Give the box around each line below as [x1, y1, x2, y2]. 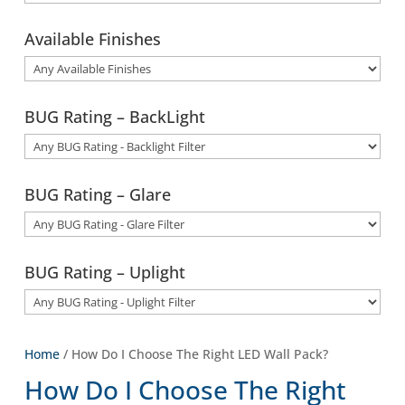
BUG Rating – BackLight [24, 106, 206, 127]
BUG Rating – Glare [24, 184, 172, 205]
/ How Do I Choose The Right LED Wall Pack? [60, 345, 329, 363]
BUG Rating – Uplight [24, 261, 186, 283]
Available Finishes [24, 28, 162, 50]
